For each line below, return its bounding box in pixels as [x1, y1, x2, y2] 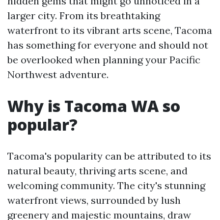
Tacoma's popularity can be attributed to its [7, 150, 211, 162]
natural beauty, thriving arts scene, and [7, 165, 188, 177]
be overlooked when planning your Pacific [7, 54, 200, 66]
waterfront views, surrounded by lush [7, 194, 181, 206]
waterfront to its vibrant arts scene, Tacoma [7, 24, 212, 36]
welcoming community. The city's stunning [7, 179, 205, 192]
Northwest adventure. [7, 68, 109, 81]
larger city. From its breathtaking [7, 9, 160, 22]
